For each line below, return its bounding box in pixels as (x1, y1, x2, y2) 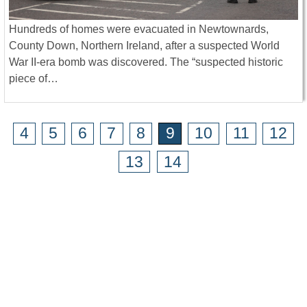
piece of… (9, 72, 58, 84)
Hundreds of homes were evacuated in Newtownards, (9, 23, 269, 35)
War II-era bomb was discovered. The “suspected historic (9, 56, 283, 68)
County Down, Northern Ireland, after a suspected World (9, 39, 280, 51)
